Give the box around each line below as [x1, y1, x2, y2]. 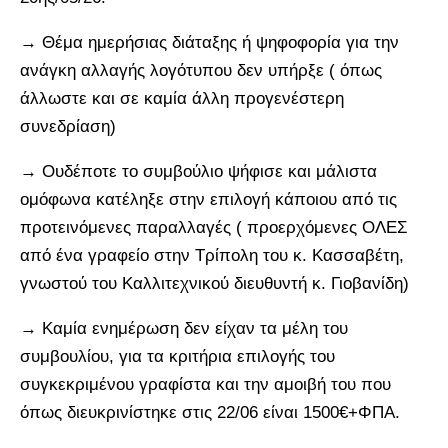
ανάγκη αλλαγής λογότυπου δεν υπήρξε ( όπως [20, 60, 382, 80]
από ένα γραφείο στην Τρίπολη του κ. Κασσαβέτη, [20, 245, 404, 265]
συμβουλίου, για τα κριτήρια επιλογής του [20, 346, 335, 366]
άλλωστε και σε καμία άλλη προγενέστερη [20, 88, 344, 108]
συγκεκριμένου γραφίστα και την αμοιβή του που [20, 374, 391, 394]
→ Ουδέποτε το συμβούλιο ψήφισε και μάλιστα [20, 161, 377, 181]
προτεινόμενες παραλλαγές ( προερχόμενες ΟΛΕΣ [20, 217, 408, 237]
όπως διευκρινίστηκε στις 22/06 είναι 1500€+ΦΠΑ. [20, 402, 400, 422]
